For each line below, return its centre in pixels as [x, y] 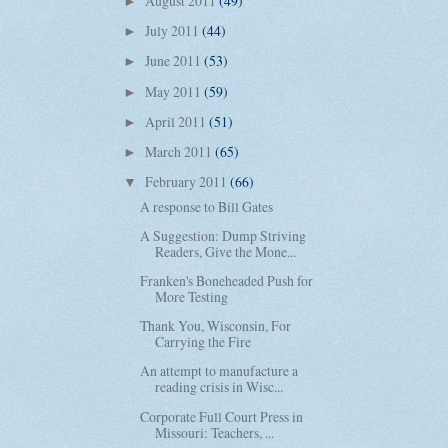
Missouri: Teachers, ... [215, 432]
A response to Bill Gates [207, 207]
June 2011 [174, 61]
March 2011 [179, 151]
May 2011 [174, 91]
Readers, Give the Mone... [226, 252]
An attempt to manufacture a [219, 371]
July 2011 [173, 31]
